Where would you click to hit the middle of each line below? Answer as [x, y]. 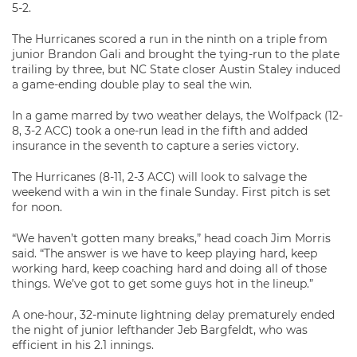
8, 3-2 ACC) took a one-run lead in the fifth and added [160, 131]
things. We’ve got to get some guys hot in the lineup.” [163, 284]
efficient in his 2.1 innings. [83, 345]
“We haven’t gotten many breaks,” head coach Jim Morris [171, 238]
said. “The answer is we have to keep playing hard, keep [165, 253]
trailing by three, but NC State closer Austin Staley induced [176, 69]
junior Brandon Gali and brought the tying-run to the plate [176, 54]
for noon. [37, 207]
